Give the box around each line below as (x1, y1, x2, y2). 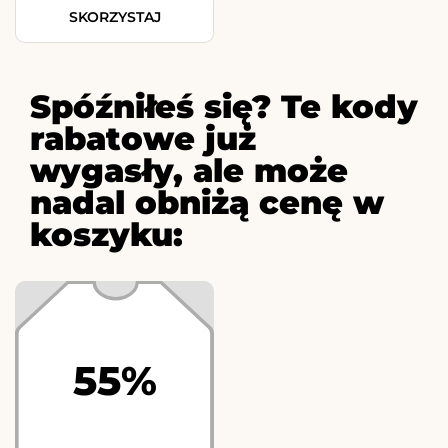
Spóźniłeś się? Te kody (30, 87, 418, 127)
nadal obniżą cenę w (30, 183, 384, 223)
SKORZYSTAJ (68, 8, 161, 27)
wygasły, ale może (30, 151, 348, 191)
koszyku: (30, 215, 183, 255)
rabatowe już (30, 119, 256, 159)
